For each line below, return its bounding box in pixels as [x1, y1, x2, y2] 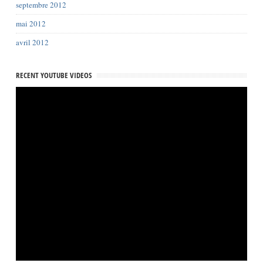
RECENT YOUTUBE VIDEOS [15, 70, 92, 80]
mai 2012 [15, 18, 46, 29]
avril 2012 [15, 37, 49, 48]
